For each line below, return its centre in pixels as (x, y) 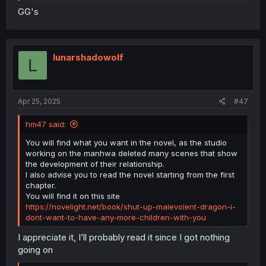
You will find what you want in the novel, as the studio (126, 142)
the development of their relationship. (95, 164)
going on (35, 250)
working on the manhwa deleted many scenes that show (132, 153)
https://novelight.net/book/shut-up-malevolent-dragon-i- (131, 206)
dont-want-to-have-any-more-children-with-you (116, 217)
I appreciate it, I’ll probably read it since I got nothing (124, 237)
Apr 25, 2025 (39, 101)
